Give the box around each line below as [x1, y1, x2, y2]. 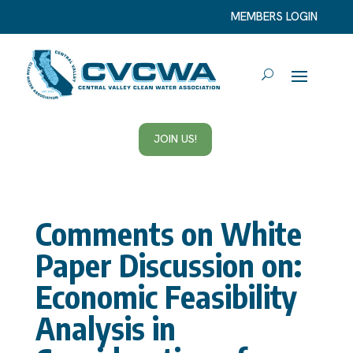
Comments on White [35, 213, 302, 253]
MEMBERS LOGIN [231, 9, 318, 24]
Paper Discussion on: [35, 244, 302, 284]
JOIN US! [154, 132, 198, 147]
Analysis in [35, 307, 176, 347]
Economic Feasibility [35, 276, 297, 316]
